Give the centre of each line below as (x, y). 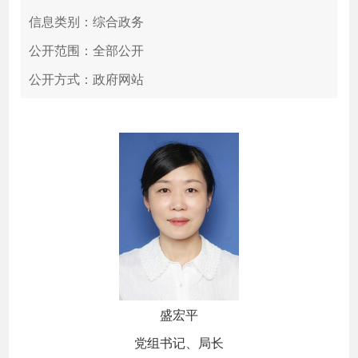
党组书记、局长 (179, 342)
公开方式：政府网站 (87, 79)
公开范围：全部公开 (87, 50)
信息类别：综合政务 (87, 21)
